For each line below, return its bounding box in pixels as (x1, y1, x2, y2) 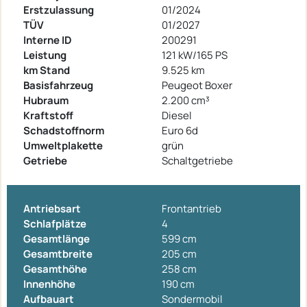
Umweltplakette (23, 138, 103, 153)
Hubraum (23, 93, 69, 108)
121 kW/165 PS (162, 47, 228, 62)
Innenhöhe (23, 276, 75, 291)
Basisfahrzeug (23, 77, 93, 93)
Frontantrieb (162, 201, 221, 216)
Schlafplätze (23, 216, 86, 231)
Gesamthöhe (23, 261, 87, 276)
